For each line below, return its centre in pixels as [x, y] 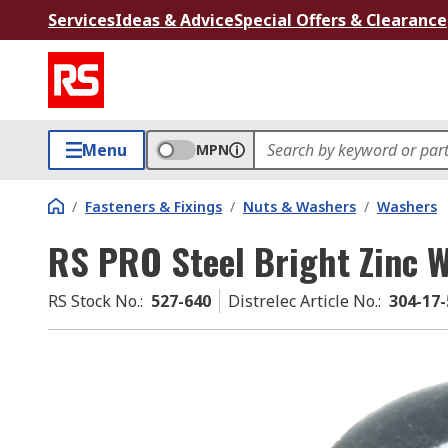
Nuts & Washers [299, 206]
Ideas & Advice [174, 20]
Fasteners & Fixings [153, 206]
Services [81, 20]
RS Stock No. [94, 301]
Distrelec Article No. [303, 301]
